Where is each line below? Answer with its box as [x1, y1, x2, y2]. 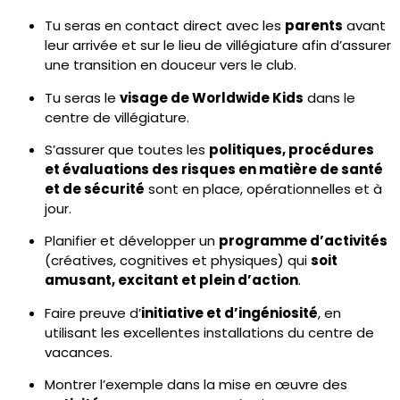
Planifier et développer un [45, 231, 219, 251]
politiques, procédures [209, 139, 374, 159]
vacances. [45, 342, 112, 362]
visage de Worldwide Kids [120, 87, 304, 107]
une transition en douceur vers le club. [45, 55, 296, 75]
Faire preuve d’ [45, 303, 141, 322]
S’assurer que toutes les [45, 139, 209, 159]
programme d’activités [219, 231, 387, 251]
